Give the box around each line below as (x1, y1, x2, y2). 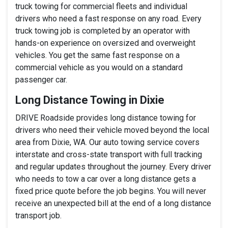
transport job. (15, 210, 62, 220)
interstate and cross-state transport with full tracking (15, 149, 202, 159)
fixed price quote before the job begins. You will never (15, 186, 206, 196)
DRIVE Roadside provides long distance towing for (15, 112, 196, 123)
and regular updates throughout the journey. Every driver (15, 161, 211, 172)
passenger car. (15, 74, 67, 84)
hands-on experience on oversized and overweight (15, 38, 195, 48)
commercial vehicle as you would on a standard (15, 62, 183, 72)
